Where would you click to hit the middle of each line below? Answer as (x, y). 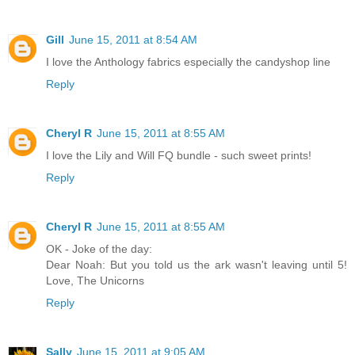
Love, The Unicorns (95, 281)
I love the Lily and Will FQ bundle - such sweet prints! (179, 156)
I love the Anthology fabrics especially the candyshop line (188, 62)
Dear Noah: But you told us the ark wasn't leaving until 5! (197, 265)
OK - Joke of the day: (99, 249)
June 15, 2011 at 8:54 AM (133, 40)
